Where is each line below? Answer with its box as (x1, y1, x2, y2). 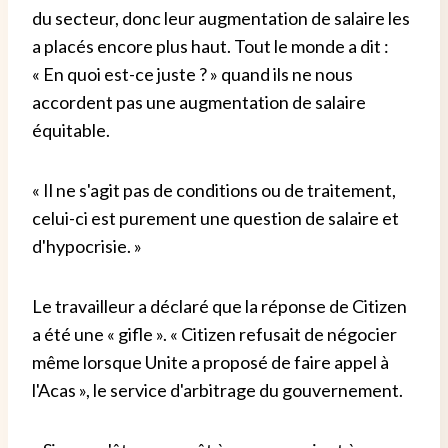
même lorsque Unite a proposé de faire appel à (32, 350, 389, 373)
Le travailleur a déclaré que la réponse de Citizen (32, 294, 407, 317)
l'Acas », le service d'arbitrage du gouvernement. (32, 378, 403, 401)
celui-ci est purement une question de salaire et (32, 206, 399, 229)
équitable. (32, 118, 110, 141)
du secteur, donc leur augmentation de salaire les (32, 6, 410, 29)
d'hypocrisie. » (32, 234, 142, 257)
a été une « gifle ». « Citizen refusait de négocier (32, 322, 397, 345)
